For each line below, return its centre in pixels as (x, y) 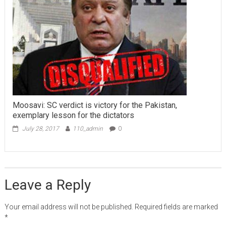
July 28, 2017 (40, 128)
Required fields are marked (176, 207)
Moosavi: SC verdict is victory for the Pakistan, (95, 105)
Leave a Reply (47, 185)
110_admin (88, 128)
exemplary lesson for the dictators (73, 115)
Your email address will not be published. (69, 207)
